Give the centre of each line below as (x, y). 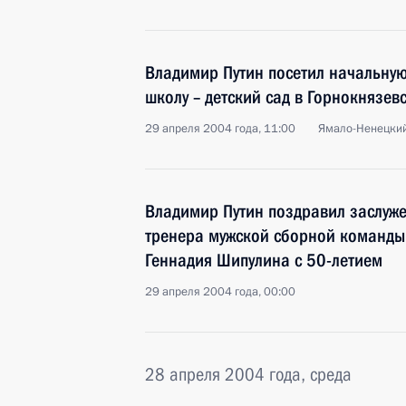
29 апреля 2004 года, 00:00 (220, 292)
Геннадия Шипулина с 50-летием (264, 260)
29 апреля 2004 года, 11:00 (220, 129)
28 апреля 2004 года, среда (248, 374)
